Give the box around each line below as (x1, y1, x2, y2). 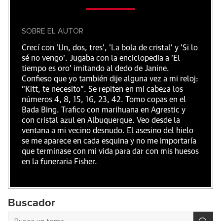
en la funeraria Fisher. (22, 157, 97, 166)
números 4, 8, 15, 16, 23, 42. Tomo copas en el (22, 95, 186, 104)
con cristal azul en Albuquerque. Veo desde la (22, 116, 180, 124)
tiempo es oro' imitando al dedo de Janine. (22, 64, 169, 73)
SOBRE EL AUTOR (22, 27, 83, 35)
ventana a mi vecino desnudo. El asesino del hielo (22, 126, 193, 135)
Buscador (8, 197, 55, 209)
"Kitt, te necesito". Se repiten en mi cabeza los (22, 85, 183, 93)
